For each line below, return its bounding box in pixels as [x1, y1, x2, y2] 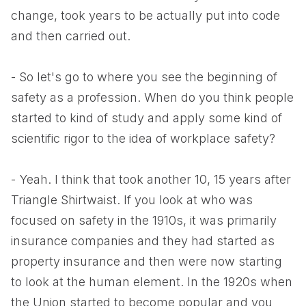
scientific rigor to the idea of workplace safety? [11, 131, 275, 145]
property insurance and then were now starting [11, 254, 282, 268]
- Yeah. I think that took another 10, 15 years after [11, 172, 291, 186]
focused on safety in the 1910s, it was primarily [11, 213, 277, 227]
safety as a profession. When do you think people [11, 90, 294, 105]
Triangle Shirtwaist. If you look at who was [11, 193, 253, 207]
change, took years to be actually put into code [11, 8, 280, 23]
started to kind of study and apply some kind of [11, 111, 282, 125]
